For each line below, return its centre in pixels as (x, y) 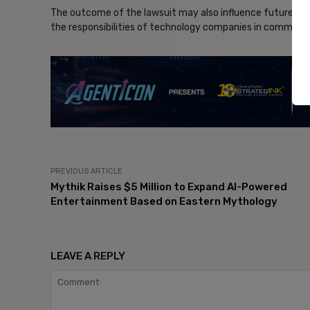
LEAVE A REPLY (88, 256)
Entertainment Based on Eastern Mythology (164, 202)
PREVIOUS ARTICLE (86, 172)
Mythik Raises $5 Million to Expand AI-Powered (169, 187)
